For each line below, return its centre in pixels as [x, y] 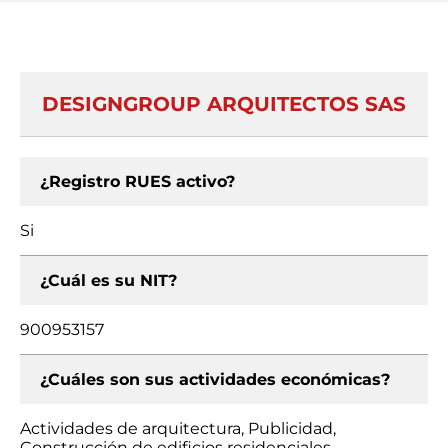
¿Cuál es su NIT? [108, 280]
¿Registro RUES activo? [137, 181]
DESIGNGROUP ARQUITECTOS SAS [224, 104]
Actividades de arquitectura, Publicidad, [178, 428]
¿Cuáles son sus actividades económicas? [215, 379]
